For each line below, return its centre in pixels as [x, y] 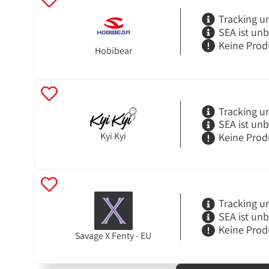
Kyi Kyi [113, 136]
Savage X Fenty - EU [113, 235]
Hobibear [113, 51]
